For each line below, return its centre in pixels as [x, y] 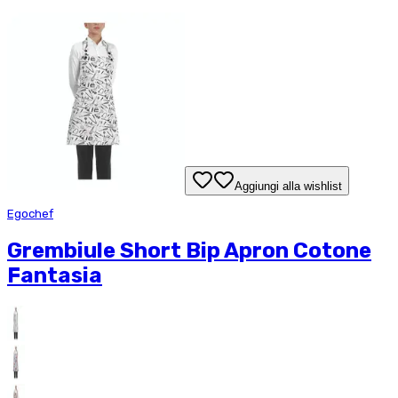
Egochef [30, 213]
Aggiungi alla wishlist [288, 186]
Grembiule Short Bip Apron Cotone [189, 250]
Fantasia [55, 275]
